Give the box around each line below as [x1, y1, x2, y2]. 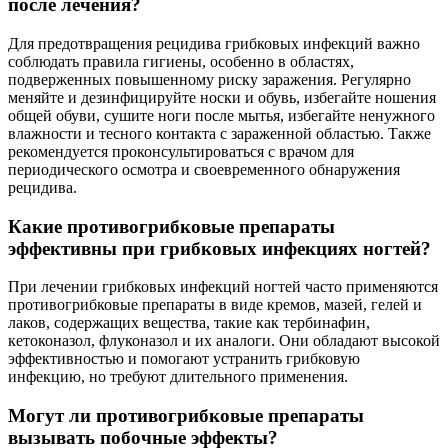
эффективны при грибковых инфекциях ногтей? [8, 237, 431, 259]
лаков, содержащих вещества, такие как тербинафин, [8, 314, 370, 332]
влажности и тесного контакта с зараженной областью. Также [8, 124, 431, 142]
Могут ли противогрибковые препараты [8, 405, 364, 427]
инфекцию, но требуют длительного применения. [8, 368, 348, 386]
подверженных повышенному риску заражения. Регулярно [8, 70, 411, 88]
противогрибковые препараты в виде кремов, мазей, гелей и [8, 296, 422, 314]
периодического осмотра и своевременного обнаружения [8, 160, 400, 178]
